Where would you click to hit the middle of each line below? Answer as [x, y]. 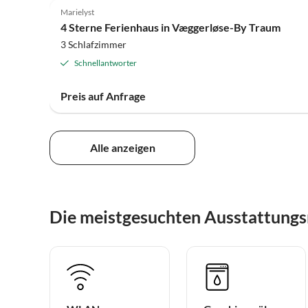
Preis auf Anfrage [103, 96]
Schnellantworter [106, 63]
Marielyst [77, 12]
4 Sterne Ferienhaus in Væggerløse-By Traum [170, 27]
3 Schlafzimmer [93, 45]
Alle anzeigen [122, 147]
